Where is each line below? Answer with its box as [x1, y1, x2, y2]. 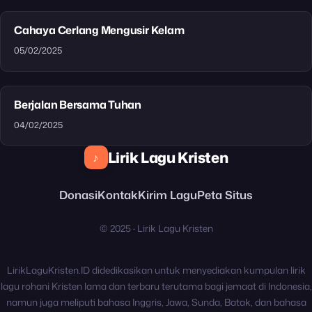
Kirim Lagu [138, 187, 197, 203]
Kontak [97, 187, 138, 203]
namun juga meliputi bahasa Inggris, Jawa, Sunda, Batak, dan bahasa [6, 295, 306, 309]
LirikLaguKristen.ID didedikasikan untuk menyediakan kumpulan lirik [6, 263, 306, 277]
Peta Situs [197, 187, 253, 203]
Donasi [59, 187, 97, 203]
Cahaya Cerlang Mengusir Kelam [14, 22, 185, 38]
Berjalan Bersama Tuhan [14, 97, 142, 113]
